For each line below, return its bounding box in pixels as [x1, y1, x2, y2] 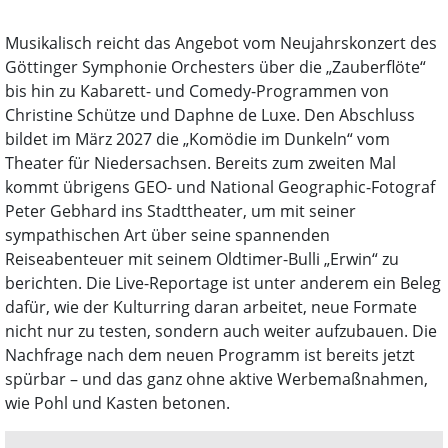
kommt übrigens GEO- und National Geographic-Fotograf [5, 175, 435, 198]
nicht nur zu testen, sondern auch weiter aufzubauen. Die [5, 319, 437, 342]
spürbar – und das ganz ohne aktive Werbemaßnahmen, [5, 367, 428, 390]
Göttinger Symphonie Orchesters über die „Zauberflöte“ [5, 55, 426, 78]
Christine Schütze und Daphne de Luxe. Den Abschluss [5, 103, 415, 126]
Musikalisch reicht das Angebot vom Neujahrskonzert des [5, 31, 437, 54]
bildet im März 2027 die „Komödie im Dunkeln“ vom [5, 127, 390, 150]
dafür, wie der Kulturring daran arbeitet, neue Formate [5, 295, 417, 318]
